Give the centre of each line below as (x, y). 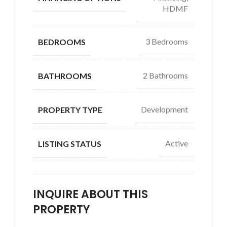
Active (177, 143)
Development (164, 109)
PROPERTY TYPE (70, 109)
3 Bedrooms (167, 42)
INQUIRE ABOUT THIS (90, 194)
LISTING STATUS (70, 143)
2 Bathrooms (165, 75)
